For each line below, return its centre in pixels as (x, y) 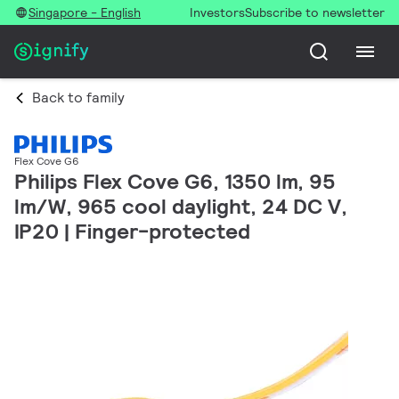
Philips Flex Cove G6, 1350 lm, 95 (175, 182)
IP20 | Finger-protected (132, 232)
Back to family (78, 98)
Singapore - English (85, 12)
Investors (217, 12)
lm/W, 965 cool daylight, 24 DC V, (181, 207)
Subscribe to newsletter (315, 12)
